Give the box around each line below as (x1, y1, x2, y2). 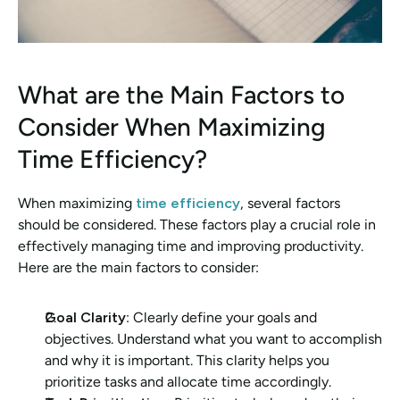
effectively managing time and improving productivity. (18, 237, 363, 254)
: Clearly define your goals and (126, 308, 317, 326)
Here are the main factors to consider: (18, 258, 259, 276)
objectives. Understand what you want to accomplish (45, 329, 382, 347)
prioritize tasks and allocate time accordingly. (45, 372, 331, 390)
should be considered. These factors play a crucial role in (18, 215, 376, 233)
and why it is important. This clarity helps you (45, 351, 329, 369)
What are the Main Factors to (18, 79, 345, 110)
